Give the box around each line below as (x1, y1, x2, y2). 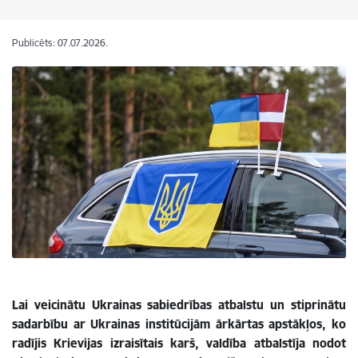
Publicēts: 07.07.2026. (12, 37, 108, 49)
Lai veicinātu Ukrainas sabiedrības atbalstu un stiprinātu (12, 296, 346, 312)
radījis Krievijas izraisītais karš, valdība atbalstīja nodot (12, 335, 346, 351)
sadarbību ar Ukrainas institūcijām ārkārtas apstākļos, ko (12, 316, 346, 332)
